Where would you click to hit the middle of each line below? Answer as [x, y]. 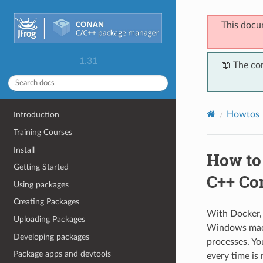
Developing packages [52, 237]
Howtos [243, 114]
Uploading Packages [50, 219]
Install [24, 150]
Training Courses [43, 132]
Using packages [41, 184]
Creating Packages [47, 202]
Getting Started [41, 167]
